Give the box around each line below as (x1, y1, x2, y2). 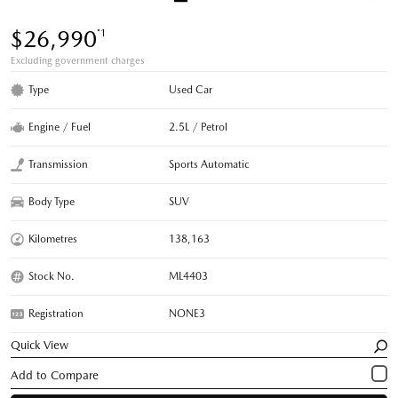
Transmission (28, 157, 88, 171)
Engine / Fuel (28, 120, 91, 133)
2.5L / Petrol (169, 120, 228, 133)
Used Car (169, 83, 213, 96)
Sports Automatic (169, 157, 251, 171)
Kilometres (28, 232, 77, 245)
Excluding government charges (11, 54, 144, 67)
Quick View (11, 338, 69, 352)
